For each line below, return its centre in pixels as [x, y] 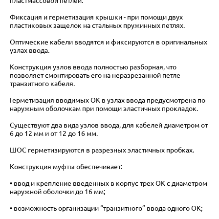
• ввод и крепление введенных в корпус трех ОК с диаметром [109, 183]
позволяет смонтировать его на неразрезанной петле [95, 75]
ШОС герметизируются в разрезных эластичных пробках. [102, 150]
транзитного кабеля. [42, 83]
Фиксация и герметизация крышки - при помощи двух [96, 17]
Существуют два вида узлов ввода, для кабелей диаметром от [109, 125]
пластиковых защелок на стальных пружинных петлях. [97, 25]
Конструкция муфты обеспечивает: [66, 166]
